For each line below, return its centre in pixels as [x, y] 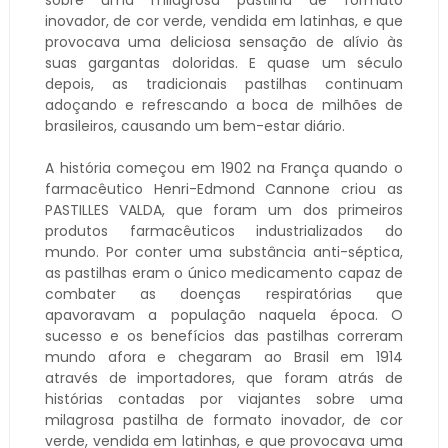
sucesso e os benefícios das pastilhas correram [224, 335]
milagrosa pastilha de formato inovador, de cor [224, 419]
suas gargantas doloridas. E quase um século [224, 62]
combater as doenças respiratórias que [224, 293]
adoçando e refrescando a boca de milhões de [224, 104]
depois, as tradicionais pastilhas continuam [224, 83]
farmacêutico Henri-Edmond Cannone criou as [224, 188]
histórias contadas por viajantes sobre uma [224, 398]
